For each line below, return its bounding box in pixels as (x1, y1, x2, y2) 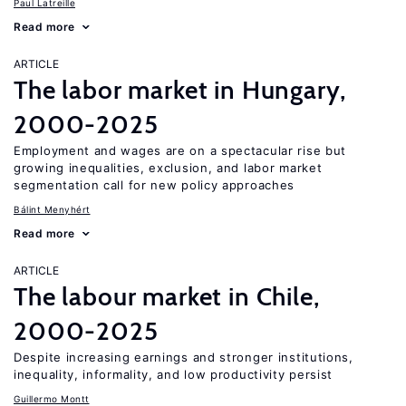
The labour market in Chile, (14, 281, 320, 312)
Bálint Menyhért (14, 204, 91, 215)
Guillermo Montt (14, 393, 90, 404)
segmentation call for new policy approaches (14, 178, 295, 192)
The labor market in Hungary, (14, 74, 346, 105)
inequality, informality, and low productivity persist (14, 367, 333, 382)
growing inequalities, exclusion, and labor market (14, 160, 323, 175)
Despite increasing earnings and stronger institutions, (14, 350, 353, 364)
